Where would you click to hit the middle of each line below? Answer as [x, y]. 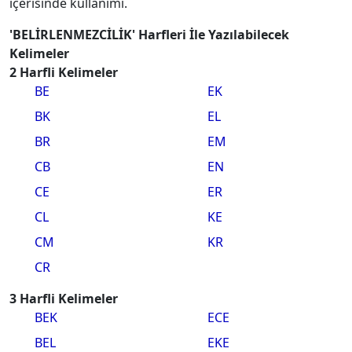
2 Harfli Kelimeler [64, 72]
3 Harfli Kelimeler [64, 299]
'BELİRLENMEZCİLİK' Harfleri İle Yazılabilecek [149, 35]
